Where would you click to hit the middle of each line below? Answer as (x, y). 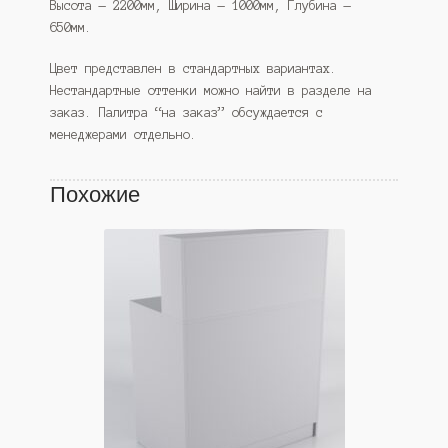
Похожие (94, 194)
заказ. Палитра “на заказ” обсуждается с (186, 113)
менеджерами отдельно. (123, 135)
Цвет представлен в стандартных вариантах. (193, 69)
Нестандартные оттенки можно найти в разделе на (210, 91)
